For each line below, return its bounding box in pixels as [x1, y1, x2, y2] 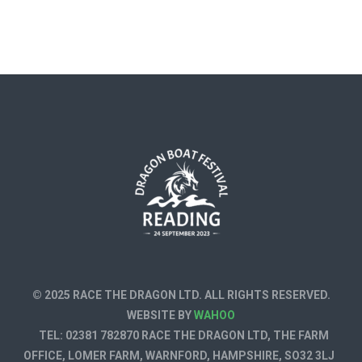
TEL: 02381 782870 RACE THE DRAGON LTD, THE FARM [33, 329, 329, 342]
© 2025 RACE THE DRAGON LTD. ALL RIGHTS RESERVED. [32, 288, 330, 301]
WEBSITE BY [127, 309, 194, 322]
